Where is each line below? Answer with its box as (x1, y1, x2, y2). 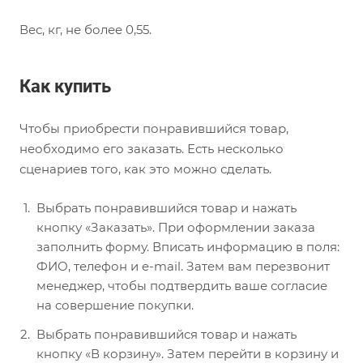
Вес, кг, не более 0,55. (19, 22, 152, 37)
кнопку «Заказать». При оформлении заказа (36, 220, 315, 236)
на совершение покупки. (36, 297, 194, 314)
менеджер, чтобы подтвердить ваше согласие (36, 278, 327, 294)
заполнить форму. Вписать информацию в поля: (36, 239, 340, 255)
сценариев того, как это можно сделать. (19, 161, 271, 177)
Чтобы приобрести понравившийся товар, (19, 121, 288, 137)
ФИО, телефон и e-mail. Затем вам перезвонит (36, 258, 330, 275)
